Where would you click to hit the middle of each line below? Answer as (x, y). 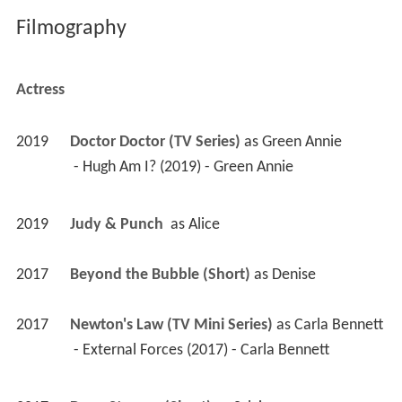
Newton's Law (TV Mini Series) (171, 325)
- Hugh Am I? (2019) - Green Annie (185, 167)
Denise (293, 275)
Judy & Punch (118, 224)
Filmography (71, 28)
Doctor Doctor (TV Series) (155, 142)
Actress (40, 90)
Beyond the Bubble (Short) (160, 275)
